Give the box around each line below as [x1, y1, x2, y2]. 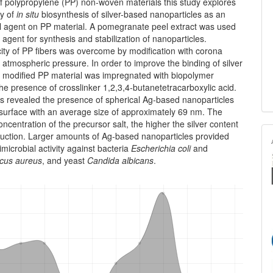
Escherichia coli [131, 142, 191, 154]
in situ [16, 8, 40, 20]
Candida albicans [87, 154, 154, 166]
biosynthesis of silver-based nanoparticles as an [39, 8, 226, 20]
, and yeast [42, 154, 88, 166]
